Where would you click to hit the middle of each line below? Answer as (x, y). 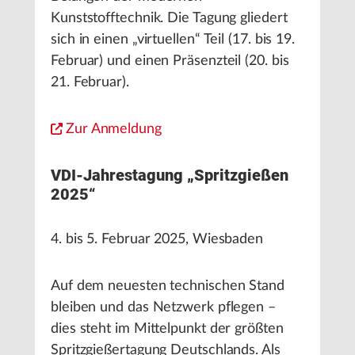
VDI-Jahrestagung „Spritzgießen (170, 175)
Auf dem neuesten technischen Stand (168, 286)
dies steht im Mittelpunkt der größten (167, 329)
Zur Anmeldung (114, 129)
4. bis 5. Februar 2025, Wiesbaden (157, 239)
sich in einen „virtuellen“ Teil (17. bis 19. (173, 40)
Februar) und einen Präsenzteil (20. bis (170, 61)
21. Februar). (90, 82)
